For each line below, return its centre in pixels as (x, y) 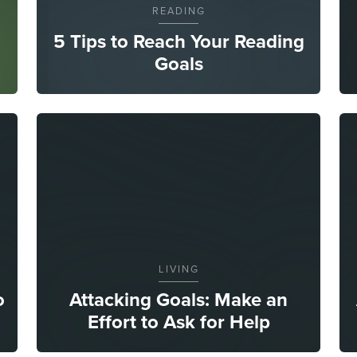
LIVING (178, 269)
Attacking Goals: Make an (178, 299)
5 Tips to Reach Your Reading (178, 41)
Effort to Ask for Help (178, 322)
